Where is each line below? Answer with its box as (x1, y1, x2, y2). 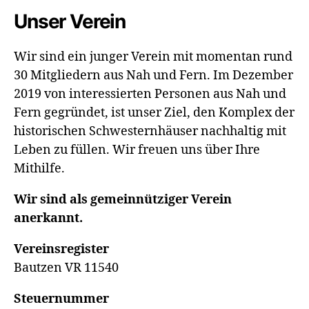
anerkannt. (14, 210, 83, 227)
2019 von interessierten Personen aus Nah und (14, 86, 286, 103)
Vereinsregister (14, 241, 109, 258)
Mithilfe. (14, 161, 65, 177)
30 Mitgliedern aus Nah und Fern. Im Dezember (14, 68, 293, 84)
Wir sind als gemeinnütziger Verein (14, 192, 232, 208)
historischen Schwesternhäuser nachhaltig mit (14, 123, 286, 140)
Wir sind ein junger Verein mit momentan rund (14, 49, 292, 66)
